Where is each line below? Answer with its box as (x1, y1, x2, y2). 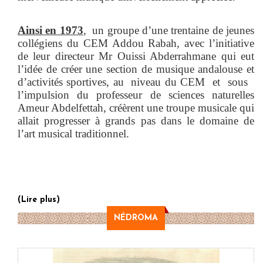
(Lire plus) (18, 195, 60, 204)
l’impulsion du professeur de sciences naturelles (18, 88, 254, 101)
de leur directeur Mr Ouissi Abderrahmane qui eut (18, 49, 254, 62)
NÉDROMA (114, 213, 158, 222)
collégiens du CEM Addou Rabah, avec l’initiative (18, 36, 254, 49)
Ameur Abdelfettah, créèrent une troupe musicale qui (18, 101, 254, 114)
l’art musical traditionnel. (18, 127, 129, 140)
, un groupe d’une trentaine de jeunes (83, 23, 255, 36)
